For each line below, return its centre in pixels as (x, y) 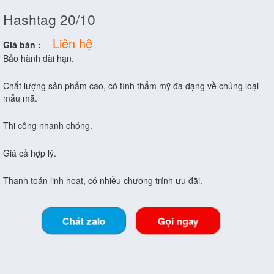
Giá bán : (22, 44)
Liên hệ (72, 43)
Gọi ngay (178, 221)
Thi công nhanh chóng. (48, 125)
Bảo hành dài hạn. (39, 58)
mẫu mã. (20, 98)
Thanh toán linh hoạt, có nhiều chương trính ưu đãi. (103, 180)
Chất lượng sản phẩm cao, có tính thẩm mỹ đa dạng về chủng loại (131, 85)
